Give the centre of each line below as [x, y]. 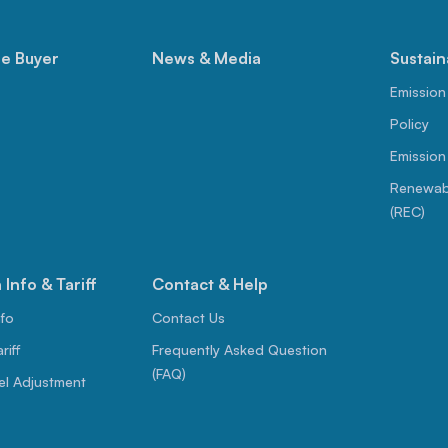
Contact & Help [209, 284]
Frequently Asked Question [239, 350]
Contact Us [188, 318]
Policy [410, 124]
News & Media [206, 58]
